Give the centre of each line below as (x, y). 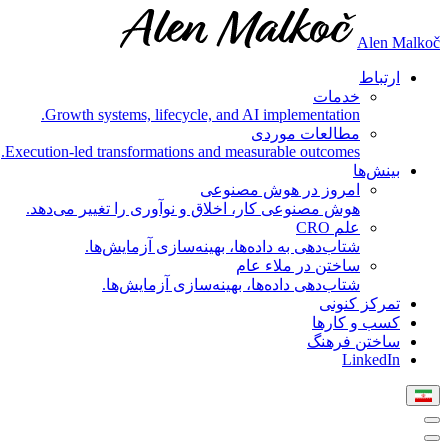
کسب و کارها (356, 322)
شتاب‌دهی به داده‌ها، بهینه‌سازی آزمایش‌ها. (224, 246)
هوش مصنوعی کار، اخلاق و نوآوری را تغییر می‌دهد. (195, 208)
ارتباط (379, 77)
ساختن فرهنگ (353, 341)
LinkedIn (371, 359)
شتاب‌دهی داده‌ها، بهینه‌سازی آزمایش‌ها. (233, 284)
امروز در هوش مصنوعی (280, 189)
